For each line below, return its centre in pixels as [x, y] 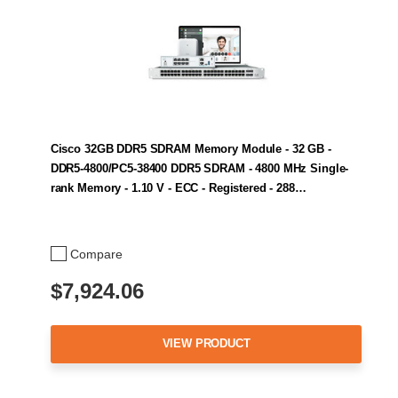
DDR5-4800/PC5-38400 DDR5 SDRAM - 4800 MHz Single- [199, 168]
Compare [96, 254]
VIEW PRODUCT [206, 344]
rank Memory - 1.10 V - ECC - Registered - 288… [178, 187]
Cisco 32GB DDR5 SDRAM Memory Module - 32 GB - [191, 148]
